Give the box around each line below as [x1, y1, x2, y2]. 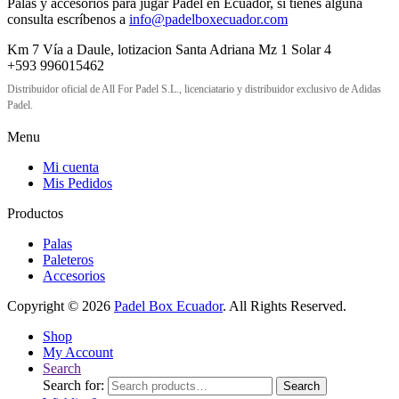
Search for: [43, 377, 104, 393]
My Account [43, 344, 113, 360]
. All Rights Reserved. [223, 297, 346, 313]
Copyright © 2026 [7, 297, 114, 313]
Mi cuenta [43, 159, 99, 175]
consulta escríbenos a [7, 11, 129, 27]
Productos [7, 205, 63, 221]
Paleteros [43, 251, 94, 267]
